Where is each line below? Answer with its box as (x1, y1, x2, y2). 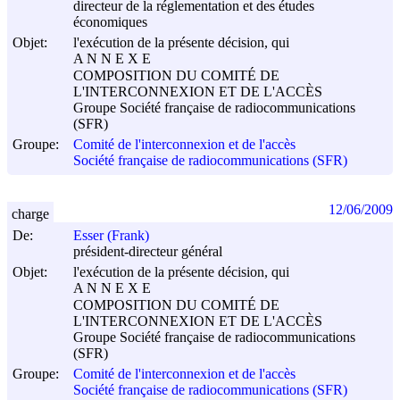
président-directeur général (73, 244, 222, 260)
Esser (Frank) (73, 228, 149, 244)
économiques (73, 14, 147, 30)
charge (12, 205, 49, 221)
